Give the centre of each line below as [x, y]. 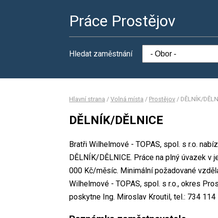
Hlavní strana [87, 99]
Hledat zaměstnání [101, 54]
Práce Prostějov [122, 21]
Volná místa [127, 99]
